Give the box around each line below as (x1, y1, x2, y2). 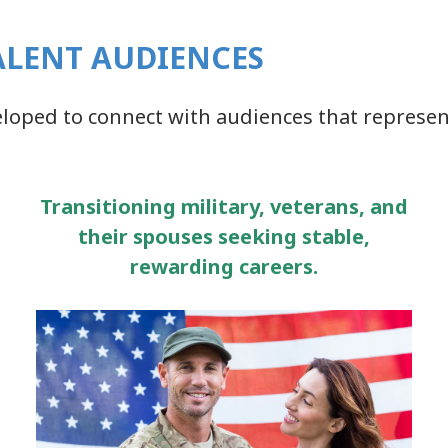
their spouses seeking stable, (77, 222, 370, 250)
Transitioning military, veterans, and (39, 192, 408, 220)
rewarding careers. (129, 252, 318, 280)
